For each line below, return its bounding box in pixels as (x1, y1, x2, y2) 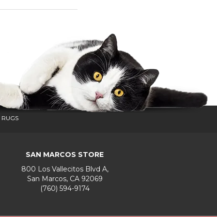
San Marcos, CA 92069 (27, 174, 103, 183)
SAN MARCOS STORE (26, 150, 104, 159)
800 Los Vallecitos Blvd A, (21, 165, 108, 173)
